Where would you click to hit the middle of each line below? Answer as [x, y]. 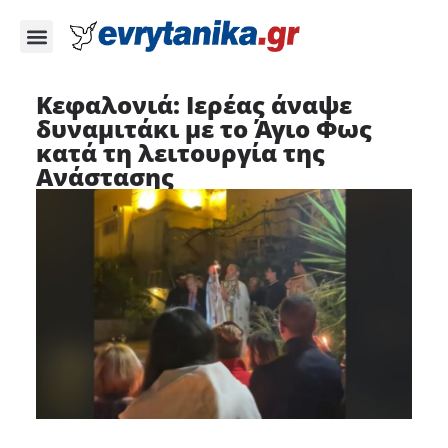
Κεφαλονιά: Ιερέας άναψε [193, 104]
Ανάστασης [104, 176]
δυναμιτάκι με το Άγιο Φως [203, 128]
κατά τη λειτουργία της [180, 152]
